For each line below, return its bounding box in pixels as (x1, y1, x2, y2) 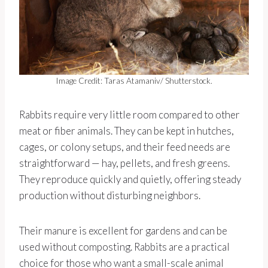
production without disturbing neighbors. (19, 189, 200, 202)
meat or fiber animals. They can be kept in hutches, (19, 124, 234, 138)
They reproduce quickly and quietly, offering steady (19, 173, 241, 186)
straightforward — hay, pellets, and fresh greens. (19, 157, 230, 170)
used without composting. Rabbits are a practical (19, 240, 230, 254)
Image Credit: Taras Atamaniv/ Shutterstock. (56, 76, 212, 86)
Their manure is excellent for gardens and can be (19, 224, 227, 237)
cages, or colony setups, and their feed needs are (19, 141, 230, 154)
